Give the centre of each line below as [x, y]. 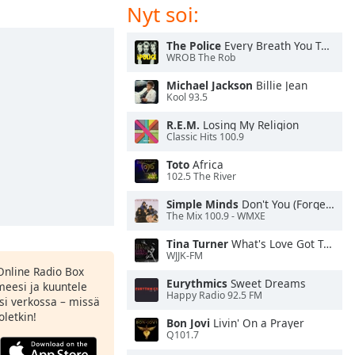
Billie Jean [280, 85]
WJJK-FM [185, 256]
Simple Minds [202, 204]
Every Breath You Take [271, 46]
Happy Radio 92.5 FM [214, 296]
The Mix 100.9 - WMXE [216, 216]
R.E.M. [183, 125]
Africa [206, 164]
